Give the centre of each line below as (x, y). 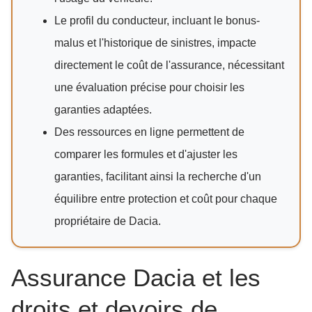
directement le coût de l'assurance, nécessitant (169, 65)
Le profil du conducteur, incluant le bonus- (157, 21)
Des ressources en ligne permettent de (149, 132)
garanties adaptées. (103, 110)
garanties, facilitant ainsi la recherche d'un (158, 177)
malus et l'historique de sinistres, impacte (155, 43)
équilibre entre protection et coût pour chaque (166, 199)
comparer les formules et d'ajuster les (146, 155)
